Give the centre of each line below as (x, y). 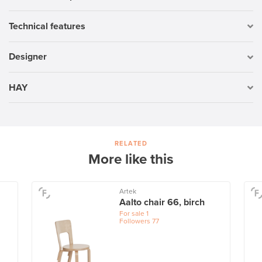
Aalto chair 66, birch (162, 203)
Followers (135, 221)
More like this (131, 160)
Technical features (47, 26)
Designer (28, 57)
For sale (132, 214)
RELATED (131, 144)
